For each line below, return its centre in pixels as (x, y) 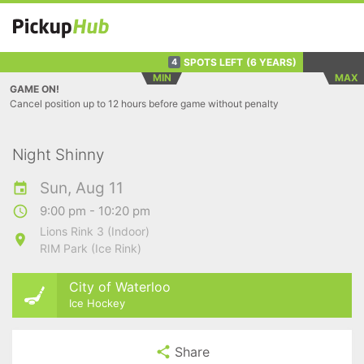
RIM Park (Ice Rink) (91, 248)
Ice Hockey (97, 303)
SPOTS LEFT (214, 62)
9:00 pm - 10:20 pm (95, 211)
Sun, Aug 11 (82, 188)
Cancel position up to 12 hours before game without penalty (144, 104)
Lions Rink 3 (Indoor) (95, 231)
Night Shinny (58, 155)
